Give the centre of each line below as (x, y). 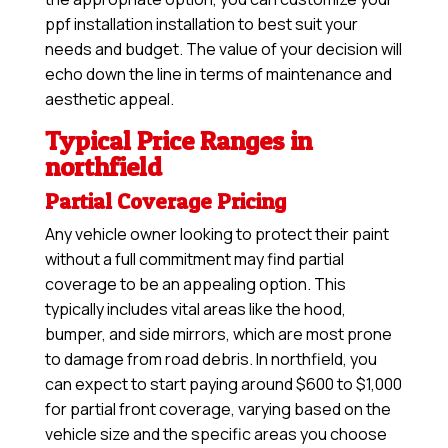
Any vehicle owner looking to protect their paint (216, 234)
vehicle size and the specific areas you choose (215, 434)
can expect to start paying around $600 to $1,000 (223, 384)
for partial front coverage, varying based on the (217, 409)
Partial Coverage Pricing (165, 201)
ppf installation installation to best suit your (201, 24)
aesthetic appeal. (109, 99)
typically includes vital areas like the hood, (195, 309)
